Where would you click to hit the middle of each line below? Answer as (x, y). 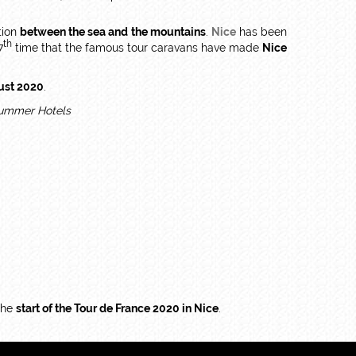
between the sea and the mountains (113, 31)
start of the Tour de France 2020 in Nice (117, 308)
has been (261, 31)
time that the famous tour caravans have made (137, 47)
